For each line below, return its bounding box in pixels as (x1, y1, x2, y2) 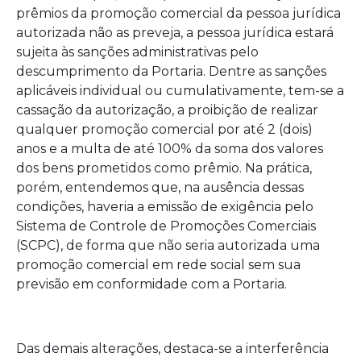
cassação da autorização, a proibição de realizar (16, 102, 318, 118)
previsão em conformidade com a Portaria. (16, 276, 287, 292)
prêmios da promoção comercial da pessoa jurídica (16, 6, 341, 21)
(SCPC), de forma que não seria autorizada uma (16, 238, 320, 253)
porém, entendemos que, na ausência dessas (16, 180, 304, 195)
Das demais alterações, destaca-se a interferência (16, 341, 329, 356)
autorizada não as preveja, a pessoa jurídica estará (16, 25, 334, 40)
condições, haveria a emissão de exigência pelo (16, 199, 313, 214)
